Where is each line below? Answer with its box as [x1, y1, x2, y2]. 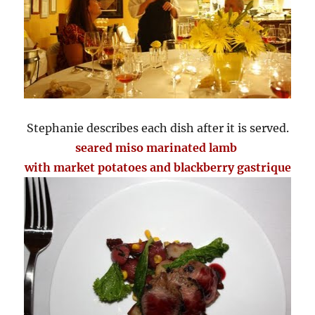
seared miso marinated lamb [75, 141, 240, 155]
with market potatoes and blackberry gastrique [24, 160, 291, 175]
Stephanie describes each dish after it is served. [26, 121, 289, 136]
